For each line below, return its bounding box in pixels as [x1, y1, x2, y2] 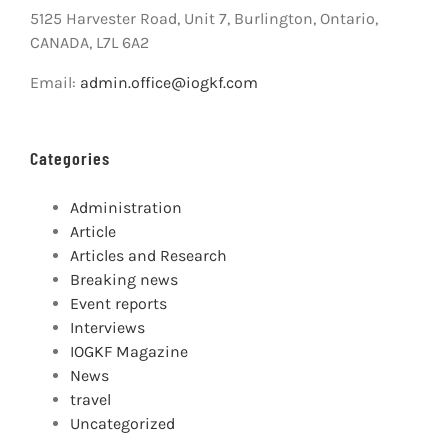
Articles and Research [70, 246, 227, 266]
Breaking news [70, 270, 178, 290]
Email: [30, 73, 80, 93]
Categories [30, 147, 110, 170]
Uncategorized [70, 414, 175, 434]
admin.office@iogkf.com [80, 73, 258, 93]
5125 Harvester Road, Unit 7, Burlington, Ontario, [30, 9, 378, 29]
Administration [70, 198, 182, 218]
